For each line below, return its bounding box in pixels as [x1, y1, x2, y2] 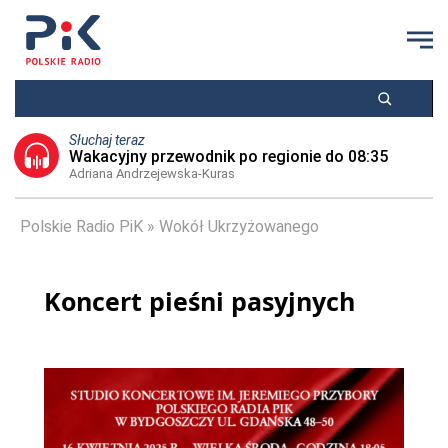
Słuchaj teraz [68, 132, 145, 148]
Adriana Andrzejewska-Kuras [68, 166, 235, 181]
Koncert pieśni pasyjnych [44, 284, 355, 318]
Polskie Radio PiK [20, 217, 143, 236]
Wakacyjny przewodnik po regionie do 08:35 [68, 147, 388, 166]
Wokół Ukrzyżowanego [159, 217, 319, 236]
